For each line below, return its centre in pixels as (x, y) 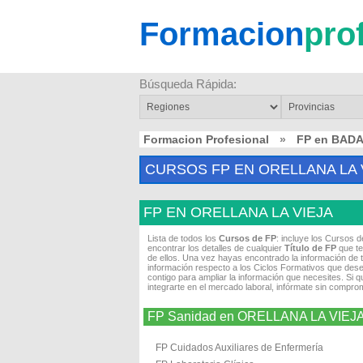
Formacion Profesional (206, 139)
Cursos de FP (248, 238)
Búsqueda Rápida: (188, 84)
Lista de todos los (183, 238)
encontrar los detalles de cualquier (216, 248)
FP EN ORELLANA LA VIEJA (238, 212)
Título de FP (310, 248)
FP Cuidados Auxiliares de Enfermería (239, 348)
